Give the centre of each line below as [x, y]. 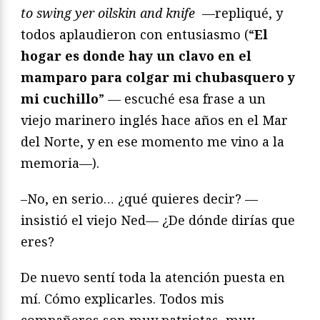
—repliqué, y [242, 13]
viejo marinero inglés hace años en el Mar [154, 120]
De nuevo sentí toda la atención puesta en [153, 277]
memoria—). [60, 163]
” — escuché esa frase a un [182, 99]
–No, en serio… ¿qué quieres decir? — [139, 199]
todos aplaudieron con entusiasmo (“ [137, 35]
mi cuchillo [60, 99]
